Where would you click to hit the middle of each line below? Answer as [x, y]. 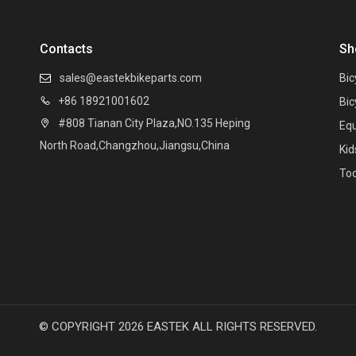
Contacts [66, 49]
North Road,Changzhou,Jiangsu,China [134, 145]
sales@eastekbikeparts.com [130, 78]
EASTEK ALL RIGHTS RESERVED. [230, 327]
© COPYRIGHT [79, 327]
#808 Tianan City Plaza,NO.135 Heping [150, 123]
